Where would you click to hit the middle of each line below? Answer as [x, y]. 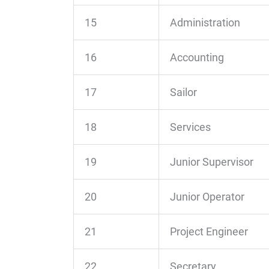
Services [190, 127]
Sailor [183, 92]
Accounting [197, 58]
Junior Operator [207, 197]
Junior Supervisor [212, 162]
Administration [205, 23]
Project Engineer [209, 232]
